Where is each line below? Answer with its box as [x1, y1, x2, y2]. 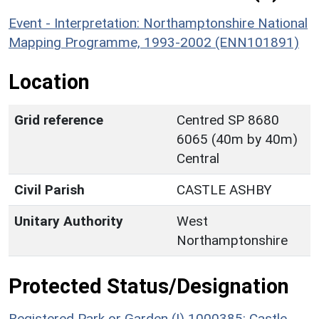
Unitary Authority [14, 212, 123, 229]
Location [9, 69, 90, 94]
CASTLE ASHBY [177, 181, 272, 198]
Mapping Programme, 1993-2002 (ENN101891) [9, 33, 299, 51]
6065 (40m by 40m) [177, 130, 298, 147]
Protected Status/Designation [9, 273, 289, 298]
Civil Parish [14, 181, 85, 198]
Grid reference [14, 111, 103, 128]
